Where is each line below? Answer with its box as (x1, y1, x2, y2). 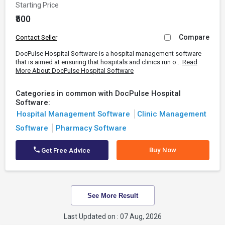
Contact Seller (16, 34, 57, 41)
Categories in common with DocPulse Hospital (16, 89, 181, 98)
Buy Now (149, 146, 177, 154)
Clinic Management (137, 109, 206, 119)
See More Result (87, 191, 138, 199)
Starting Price (16, 1, 59, 9)
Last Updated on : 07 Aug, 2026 (63, 212, 162, 220)
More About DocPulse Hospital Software (16, 67, 134, 74)
